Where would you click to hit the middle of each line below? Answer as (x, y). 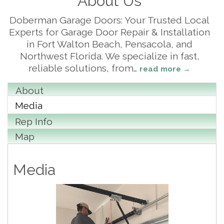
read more (160, 69)
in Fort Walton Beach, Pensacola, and (109, 44)
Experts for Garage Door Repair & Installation (109, 32)
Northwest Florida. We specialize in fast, (109, 56)
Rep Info (34, 122)
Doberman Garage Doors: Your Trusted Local (109, 20)
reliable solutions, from (81, 68)
